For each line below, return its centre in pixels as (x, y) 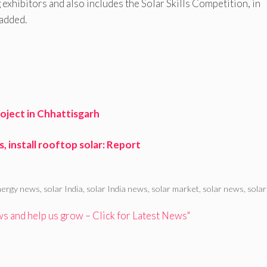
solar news (223, 189)
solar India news (117, 189)
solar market (176, 189)
